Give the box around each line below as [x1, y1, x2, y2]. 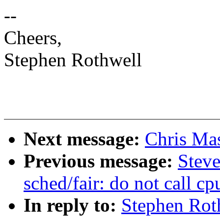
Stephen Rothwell [4, 49, 142, 71]
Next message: [24, 128, 145, 150]
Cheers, [4, 27, 62, 49]
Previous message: [24, 150, 178, 172]
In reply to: [24, 194, 121, 216]
